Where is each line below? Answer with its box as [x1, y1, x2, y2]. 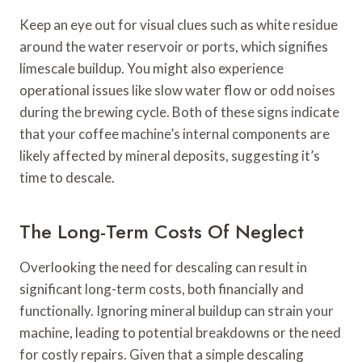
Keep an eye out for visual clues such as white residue [19, 16, 338, 34]
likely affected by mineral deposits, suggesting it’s [19, 147, 320, 165]
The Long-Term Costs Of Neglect [19, 217, 304, 246]
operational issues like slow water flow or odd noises [19, 82, 335, 99]
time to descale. [19, 169, 115, 187]
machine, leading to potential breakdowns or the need [19, 324, 341, 342]
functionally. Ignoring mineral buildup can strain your [19, 302, 334, 320]
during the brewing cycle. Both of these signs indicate [19, 103, 339, 121]
